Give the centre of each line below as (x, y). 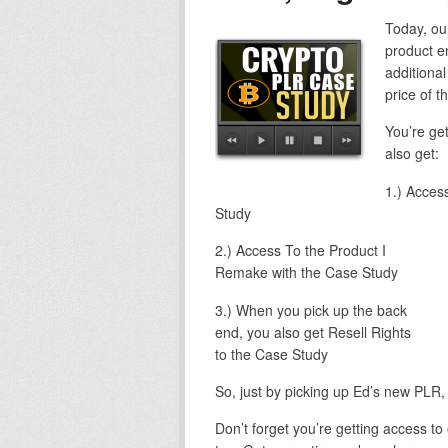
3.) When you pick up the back (310, 309)
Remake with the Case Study (306, 272)
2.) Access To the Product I (300, 250)
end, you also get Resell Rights (312, 331)
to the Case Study (271, 353)
